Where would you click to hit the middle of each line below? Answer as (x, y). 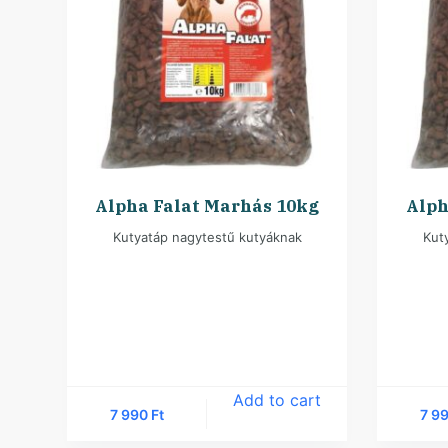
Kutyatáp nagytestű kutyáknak (207, 237)
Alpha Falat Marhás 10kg (207, 206)
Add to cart (277, 400)
